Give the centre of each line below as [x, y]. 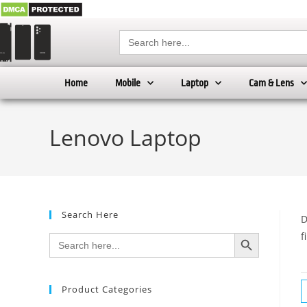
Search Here [90, 215]
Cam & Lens [271, 83]
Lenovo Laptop [125, 138]
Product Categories [107, 290]
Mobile [128, 83]
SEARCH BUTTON [253, 232]
